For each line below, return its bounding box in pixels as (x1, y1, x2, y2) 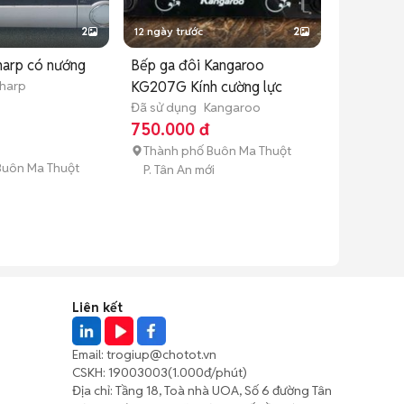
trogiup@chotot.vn (106, 345, 216, 363)
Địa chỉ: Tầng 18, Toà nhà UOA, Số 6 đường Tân (72, 381, 332, 399)
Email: (72, 345, 106, 363)
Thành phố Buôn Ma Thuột (142, 142, 291, 159)
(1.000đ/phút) (168, 363, 247, 381)
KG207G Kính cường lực (130, 77, 282, 96)
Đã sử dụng (130, 98, 197, 115)
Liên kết (72, 298, 123, 316)
